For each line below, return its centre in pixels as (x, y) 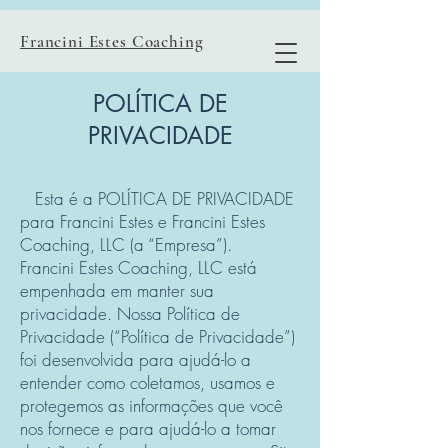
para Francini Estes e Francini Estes (142, 221)
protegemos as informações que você (151, 405)
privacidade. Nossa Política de (130, 313)
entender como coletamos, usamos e (147, 382)
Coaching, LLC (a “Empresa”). (126, 244)
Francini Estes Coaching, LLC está (138, 267)
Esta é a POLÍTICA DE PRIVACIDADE (157, 198)
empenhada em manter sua (117, 290)
